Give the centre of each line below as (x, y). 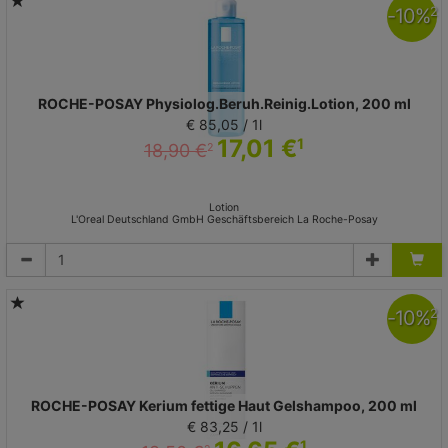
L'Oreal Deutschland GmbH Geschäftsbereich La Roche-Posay (224, 219)
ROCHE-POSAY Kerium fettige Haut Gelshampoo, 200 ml (224, 405)
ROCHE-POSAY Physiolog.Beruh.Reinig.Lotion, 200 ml (224, 103)
